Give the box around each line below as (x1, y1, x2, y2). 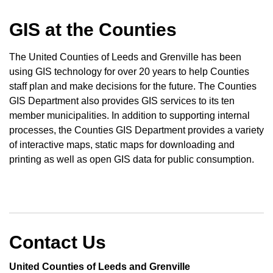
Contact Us (9, 232, 106, 252)
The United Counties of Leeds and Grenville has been (9, 51, 241, 62)
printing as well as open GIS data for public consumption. (9, 154, 254, 165)
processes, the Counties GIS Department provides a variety (9, 124, 264, 135)
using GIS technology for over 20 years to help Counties (9, 66, 249, 77)
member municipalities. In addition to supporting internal (9, 110, 250, 121)
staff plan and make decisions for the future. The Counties (9, 80, 257, 91)
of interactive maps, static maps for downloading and (9, 139, 235, 150)
